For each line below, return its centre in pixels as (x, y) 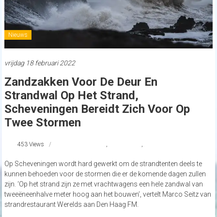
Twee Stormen (42, 123)
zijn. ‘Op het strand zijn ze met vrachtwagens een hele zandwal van (103, 184)
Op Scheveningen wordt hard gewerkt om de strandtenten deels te (103, 164)
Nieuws (18, 35)
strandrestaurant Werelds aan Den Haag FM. (71, 205)
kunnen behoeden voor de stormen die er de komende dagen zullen (105, 174)
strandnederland (165, 145)
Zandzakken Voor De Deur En (81, 82)
